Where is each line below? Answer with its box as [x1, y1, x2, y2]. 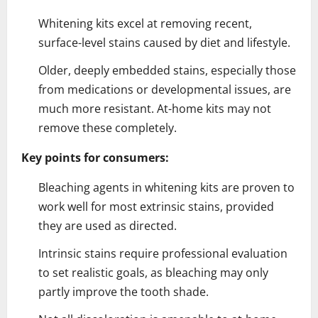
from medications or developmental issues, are [38, 81, 291, 97]
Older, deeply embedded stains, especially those [38, 62, 296, 78]
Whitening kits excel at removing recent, [38, 15, 252, 31]
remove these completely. [38, 119, 177, 136]
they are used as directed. [38, 217, 177, 234]
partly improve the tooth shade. [38, 283, 209, 300]
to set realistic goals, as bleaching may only [38, 264, 268, 280]
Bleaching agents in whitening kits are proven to [38, 179, 295, 195]
